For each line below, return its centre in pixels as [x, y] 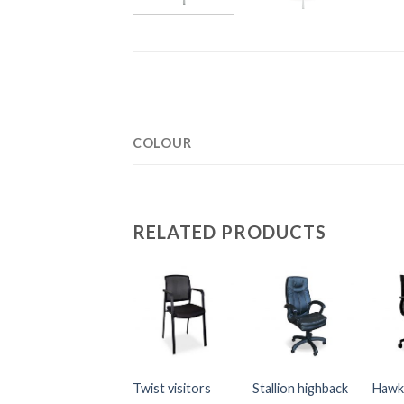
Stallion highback [300, 388]
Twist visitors [171, 388]
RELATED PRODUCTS [230, 231]
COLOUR [162, 142]
